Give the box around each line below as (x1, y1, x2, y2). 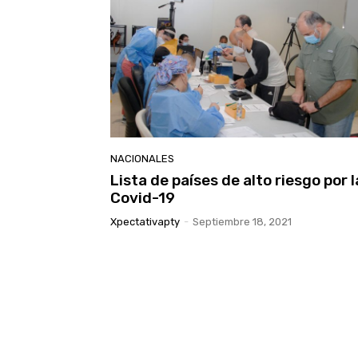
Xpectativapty (110, 216, 180, 229)
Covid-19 (110, 189, 175, 208)
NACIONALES (110, 153, 174, 165)
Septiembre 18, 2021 (193, 216, 292, 229)
